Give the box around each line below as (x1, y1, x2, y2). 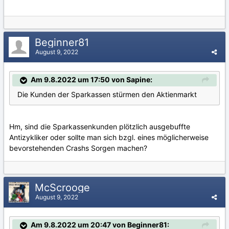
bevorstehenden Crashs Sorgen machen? (9, 143, 147, 152)
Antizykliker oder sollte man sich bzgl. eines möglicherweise (9, 132, 209, 142)
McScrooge (35, 181, 93, 194)
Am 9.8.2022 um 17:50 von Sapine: (31, 75, 152, 84)
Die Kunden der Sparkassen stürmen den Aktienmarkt (17, 89, 197, 99)
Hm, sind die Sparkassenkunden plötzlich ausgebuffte (9, 122, 190, 131)
